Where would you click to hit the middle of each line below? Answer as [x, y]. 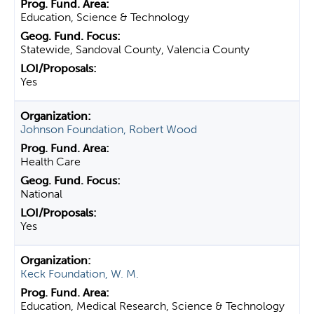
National [41, 194]
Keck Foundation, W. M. [80, 274]
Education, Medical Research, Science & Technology [152, 306]
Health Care [50, 162]
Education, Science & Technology [105, 17]
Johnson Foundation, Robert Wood [109, 129]
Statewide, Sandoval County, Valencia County [135, 49]
